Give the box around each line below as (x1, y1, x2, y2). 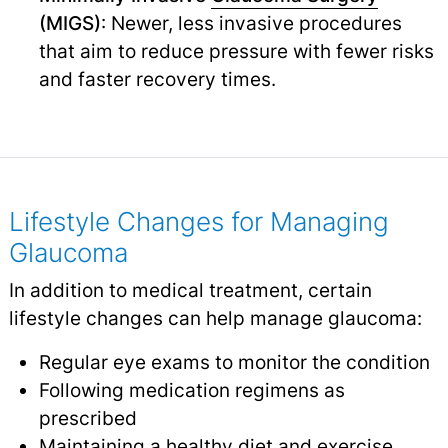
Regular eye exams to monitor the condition (38, 350, 430, 375)
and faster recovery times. (38, 67, 276, 92)
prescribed (38, 406, 137, 431)
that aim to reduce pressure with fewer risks (38, 39, 434, 64)
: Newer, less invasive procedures (100, 11, 402, 36)
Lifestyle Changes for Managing (8, 206, 389, 238)
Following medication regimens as (38, 378, 345, 403)
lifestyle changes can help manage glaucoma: (8, 306, 422, 331)
